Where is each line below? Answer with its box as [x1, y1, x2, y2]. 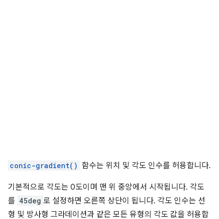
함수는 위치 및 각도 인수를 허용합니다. [80, 161, 211, 171]
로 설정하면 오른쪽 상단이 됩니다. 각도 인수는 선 [43, 196, 205, 206]
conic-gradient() [10, 161, 78, 171]
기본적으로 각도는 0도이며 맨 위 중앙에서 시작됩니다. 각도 [8, 182, 204, 193]
